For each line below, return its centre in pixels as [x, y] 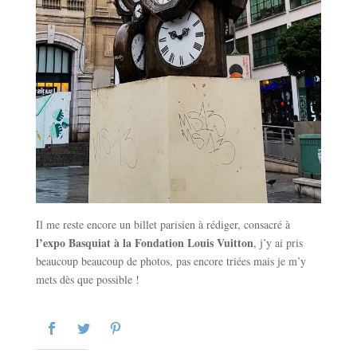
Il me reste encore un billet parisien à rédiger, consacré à [163, 224]
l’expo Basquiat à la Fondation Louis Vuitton [144, 242]
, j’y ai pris [278, 242]
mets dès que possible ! [87, 279]
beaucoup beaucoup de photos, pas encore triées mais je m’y [171, 261]
